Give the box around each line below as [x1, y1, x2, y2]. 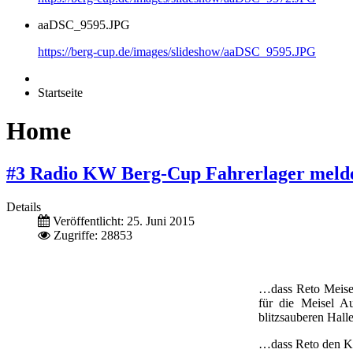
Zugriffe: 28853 [54, 228, 132, 242]
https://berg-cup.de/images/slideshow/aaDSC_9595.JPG [38, 45, 316, 58]
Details [6, 199, 41, 214]
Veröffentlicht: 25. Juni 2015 [53, 214, 195, 228]
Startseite [38, 86, 83, 99]
